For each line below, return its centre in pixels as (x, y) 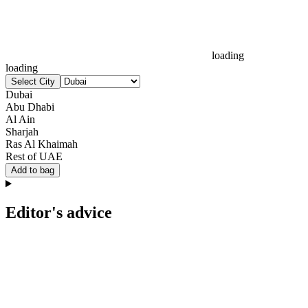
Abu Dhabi (30, 107)
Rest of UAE (34, 157)
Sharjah (22, 132)
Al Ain (20, 120)
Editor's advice (59, 213)
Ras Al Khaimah (42, 144)
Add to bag (33, 170)
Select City (33, 82)
